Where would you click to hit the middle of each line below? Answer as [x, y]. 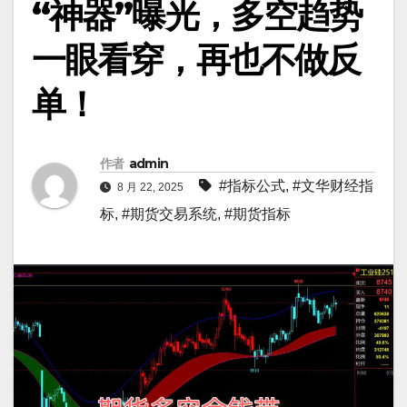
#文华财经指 [333, 186]
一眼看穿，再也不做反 [196, 60]
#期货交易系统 [169, 214]
